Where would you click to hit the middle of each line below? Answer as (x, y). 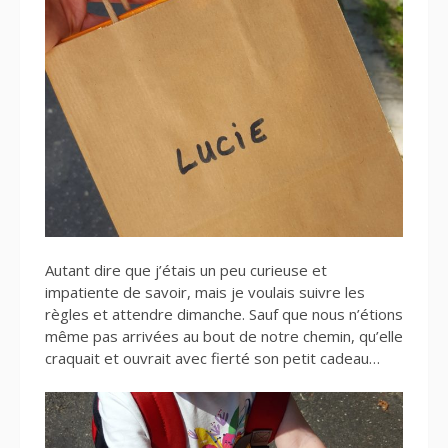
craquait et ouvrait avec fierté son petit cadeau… (212, 358)
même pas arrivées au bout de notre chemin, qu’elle (224, 336)
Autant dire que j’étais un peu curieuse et (186, 270)
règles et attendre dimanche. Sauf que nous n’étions (224, 314)
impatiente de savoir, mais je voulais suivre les (205, 292)
